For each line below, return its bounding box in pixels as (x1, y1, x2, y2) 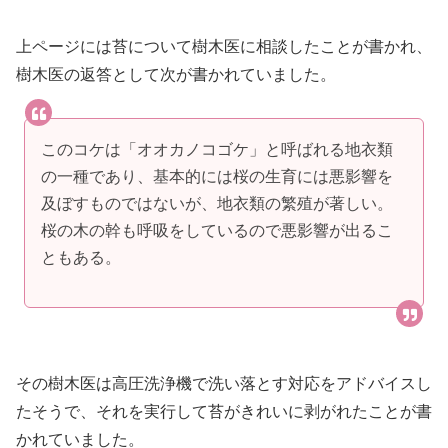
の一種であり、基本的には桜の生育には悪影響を (41, 167, 393, 185)
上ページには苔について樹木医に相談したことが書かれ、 (16, 37, 432, 55)
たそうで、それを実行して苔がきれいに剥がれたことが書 (16, 403, 432, 421)
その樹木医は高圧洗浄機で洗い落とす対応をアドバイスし (16, 375, 432, 393)
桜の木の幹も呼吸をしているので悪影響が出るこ (41, 221, 393, 239)
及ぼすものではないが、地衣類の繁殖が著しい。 (41, 194, 393, 212)
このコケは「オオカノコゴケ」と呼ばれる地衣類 (41, 140, 393, 158)
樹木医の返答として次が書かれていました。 (16, 65, 336, 83)
